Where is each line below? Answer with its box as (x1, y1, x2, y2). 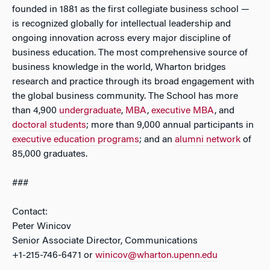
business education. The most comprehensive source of (12, 48, 248, 58)
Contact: (12, 207, 48, 217)
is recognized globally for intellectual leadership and (12, 19, 231, 29)
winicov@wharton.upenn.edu (95, 251, 218, 260)
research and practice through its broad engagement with (12, 77, 254, 87)
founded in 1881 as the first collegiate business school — (12, 5, 250, 14)
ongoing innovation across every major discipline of (12, 34, 231, 43)
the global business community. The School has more (12, 92, 238, 101)
